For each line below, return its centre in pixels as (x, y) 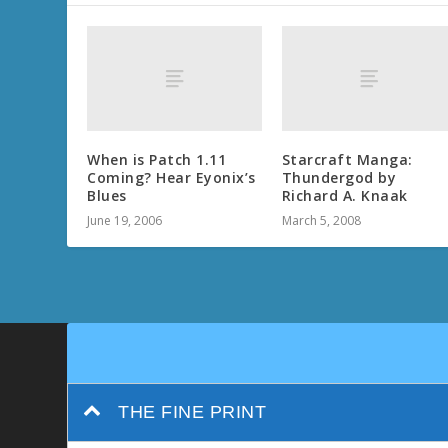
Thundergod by (339, 177)
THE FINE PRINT (192, 411)
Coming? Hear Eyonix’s (171, 177)
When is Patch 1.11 (157, 159)
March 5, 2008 (321, 220)
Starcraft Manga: (347, 159)
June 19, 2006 (125, 220)
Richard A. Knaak (344, 195)
